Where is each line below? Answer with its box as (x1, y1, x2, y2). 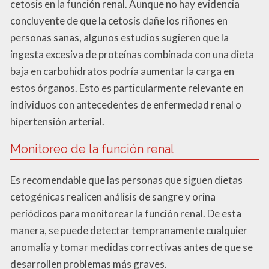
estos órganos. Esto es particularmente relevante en (10, 81, 244, 94)
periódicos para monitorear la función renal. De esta (10, 207, 241, 220)
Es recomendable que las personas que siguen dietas (10, 173, 243, 186)
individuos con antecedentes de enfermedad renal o (10, 98, 241, 111)
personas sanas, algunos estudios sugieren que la (10, 31, 229, 44)
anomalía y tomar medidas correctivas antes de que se (10, 240, 253, 253)
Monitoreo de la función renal (10, 141, 174, 156)
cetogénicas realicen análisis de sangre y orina (10, 190, 216, 203)
